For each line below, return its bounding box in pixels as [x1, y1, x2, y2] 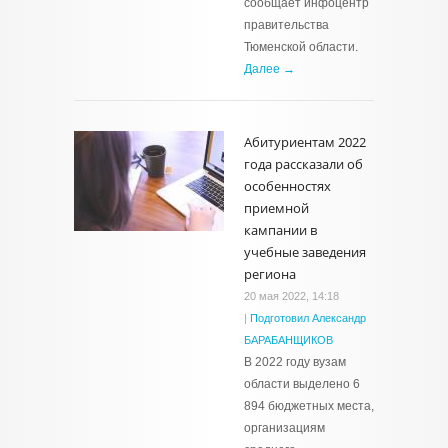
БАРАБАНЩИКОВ [244, 334, 333, 346]
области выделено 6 [244, 377, 360, 391]
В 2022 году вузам [244, 355, 346, 369]
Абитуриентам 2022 [244, 133, 366, 151]
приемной [244, 199, 309, 217]
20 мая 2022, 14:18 [244, 290, 339, 302]
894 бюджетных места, [244, 399, 374, 413]
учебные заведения [244, 243, 366, 261]
